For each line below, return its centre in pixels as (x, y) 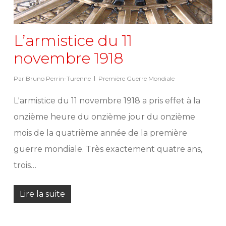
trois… (25, 165)
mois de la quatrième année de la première (100, 133)
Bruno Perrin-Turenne (58, 79)
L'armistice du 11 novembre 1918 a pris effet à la (107, 101)
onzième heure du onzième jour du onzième (104, 117)
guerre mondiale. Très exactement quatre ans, (108, 149)
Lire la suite (42, 194)
